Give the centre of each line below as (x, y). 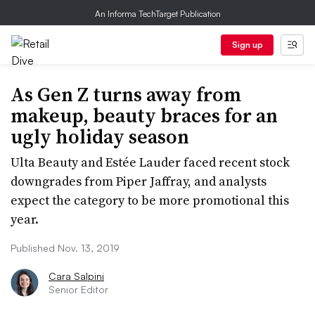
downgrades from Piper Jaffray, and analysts (139, 181)
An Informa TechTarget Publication (157, 14)
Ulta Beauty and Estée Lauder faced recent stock (150, 162)
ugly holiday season (100, 136)
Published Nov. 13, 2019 (65, 248)
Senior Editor (78, 289)
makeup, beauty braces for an (144, 115)
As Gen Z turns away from (126, 94)
